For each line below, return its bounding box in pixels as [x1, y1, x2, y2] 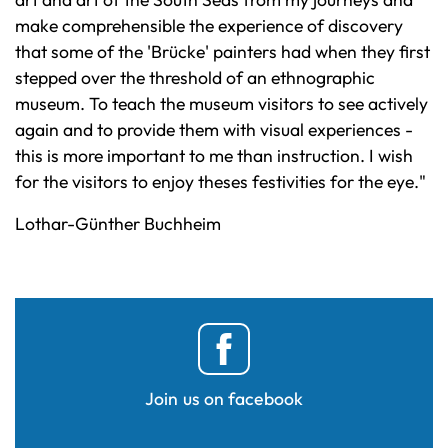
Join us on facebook [145, 387, 303, 411]
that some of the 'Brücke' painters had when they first [15, 40, 430, 64]
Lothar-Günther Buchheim [15, 212, 221, 236]
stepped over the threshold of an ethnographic [15, 66, 375, 90]
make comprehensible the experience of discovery [15, 14, 403, 38]
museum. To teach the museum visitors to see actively [15, 92, 428, 116]
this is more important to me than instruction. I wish [15, 144, 413, 168]
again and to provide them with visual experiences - [15, 118, 413, 142]
